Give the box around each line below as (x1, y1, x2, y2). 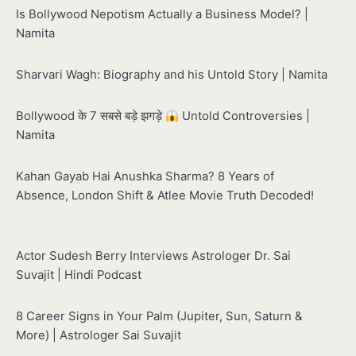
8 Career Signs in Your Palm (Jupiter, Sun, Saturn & (16, 309, 303, 324)
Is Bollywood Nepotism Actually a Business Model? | (16, 7, 308, 22)
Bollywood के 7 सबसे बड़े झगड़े (16, 109, 165, 124)
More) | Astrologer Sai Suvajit (16, 328, 181, 343)
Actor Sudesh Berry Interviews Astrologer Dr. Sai (16, 249, 291, 264)
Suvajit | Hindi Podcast (16, 268, 141, 283)
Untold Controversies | (178, 109, 310, 124)
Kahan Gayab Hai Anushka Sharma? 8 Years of (16, 169, 274, 184)
